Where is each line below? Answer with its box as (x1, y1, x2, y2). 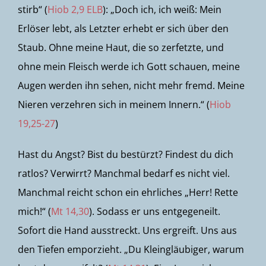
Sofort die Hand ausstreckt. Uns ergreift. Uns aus (18, 224, 237, 237)
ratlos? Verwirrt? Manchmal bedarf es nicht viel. (18, 167, 230, 180)
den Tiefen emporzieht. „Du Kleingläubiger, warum (18, 243, 244, 256)
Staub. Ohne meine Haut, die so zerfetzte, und (18, 41, 224, 54)
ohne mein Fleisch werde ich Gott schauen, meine (18, 60, 240, 73)
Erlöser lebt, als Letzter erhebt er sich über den (18, 22, 229, 35)
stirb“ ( (18, 3, 47, 16)
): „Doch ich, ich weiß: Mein (103, 3, 221, 16)
